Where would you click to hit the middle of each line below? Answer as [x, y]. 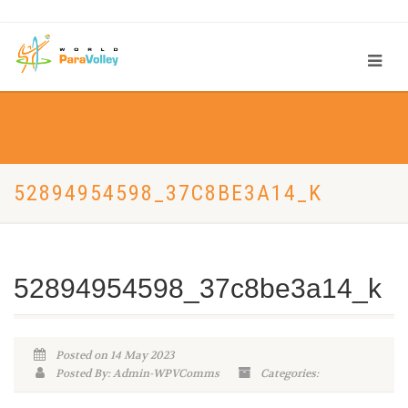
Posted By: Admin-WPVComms [136, 373]
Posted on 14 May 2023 [113, 355]
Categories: [288, 373]
